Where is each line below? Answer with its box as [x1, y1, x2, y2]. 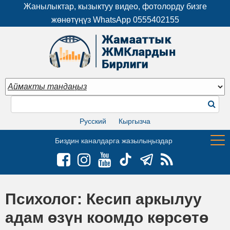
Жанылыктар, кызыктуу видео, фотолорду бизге [23, 2, 207, 11]
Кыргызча [119, 117, 150, 125]
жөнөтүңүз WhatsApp [51, 15, 133, 24]
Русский [80, 117, 106, 125]
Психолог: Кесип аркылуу [5, 190, 202, 207]
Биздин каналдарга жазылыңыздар [55, 136, 172, 145]
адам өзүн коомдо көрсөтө [5, 208, 208, 226]
